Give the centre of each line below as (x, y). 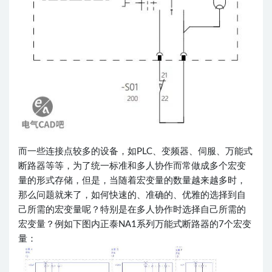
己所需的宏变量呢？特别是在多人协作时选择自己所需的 (132, 209)
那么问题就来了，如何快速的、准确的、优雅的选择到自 (132, 195)
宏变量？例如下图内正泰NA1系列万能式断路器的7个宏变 (135, 224)
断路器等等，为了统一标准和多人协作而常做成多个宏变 (132, 166)
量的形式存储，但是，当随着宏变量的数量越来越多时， (132, 180)
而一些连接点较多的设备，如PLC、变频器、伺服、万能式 (135, 151)
